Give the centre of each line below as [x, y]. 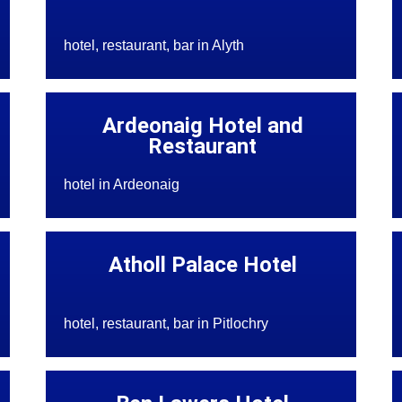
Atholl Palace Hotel [202, 265]
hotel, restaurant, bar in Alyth [154, 46]
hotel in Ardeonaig [122, 185]
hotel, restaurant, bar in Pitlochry [166, 324]
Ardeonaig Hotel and [202, 126]
